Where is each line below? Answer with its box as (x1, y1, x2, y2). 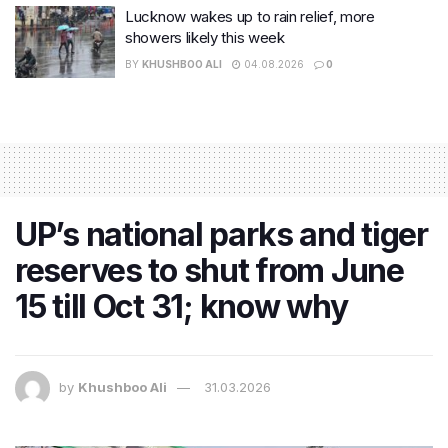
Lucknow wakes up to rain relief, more (125, 7, 375, 27)
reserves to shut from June (15, 250, 404, 290)
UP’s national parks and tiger (15, 214, 428, 254)
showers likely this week (125, 28, 285, 48)
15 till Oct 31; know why (15, 286, 348, 326)
